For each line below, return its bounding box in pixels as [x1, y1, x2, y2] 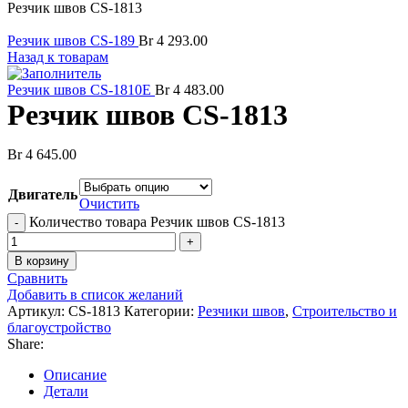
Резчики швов [198, 303, 285, 319]
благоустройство [7, 320, 111, 335]
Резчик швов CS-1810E [7, 82, 155, 97]
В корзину [15, 254, 69, 268]
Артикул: [7, 303, 68, 319]
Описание [44, 367, 107, 382]
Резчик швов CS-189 [7, 33, 138, 48]
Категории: [124, 303, 194, 319]
